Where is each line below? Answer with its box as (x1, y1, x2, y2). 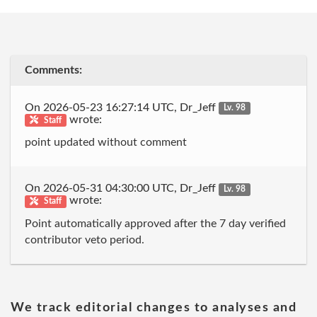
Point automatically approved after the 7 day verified (25, 217, 286, 229)
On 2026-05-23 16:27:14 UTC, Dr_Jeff (25, 101, 219, 113)
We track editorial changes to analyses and (11, 301, 296, 314)
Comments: (25, 64, 82, 76)
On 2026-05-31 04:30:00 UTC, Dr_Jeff (25, 183, 219, 194)
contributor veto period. (25, 234, 144, 246)
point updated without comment (25, 137, 187, 148)
